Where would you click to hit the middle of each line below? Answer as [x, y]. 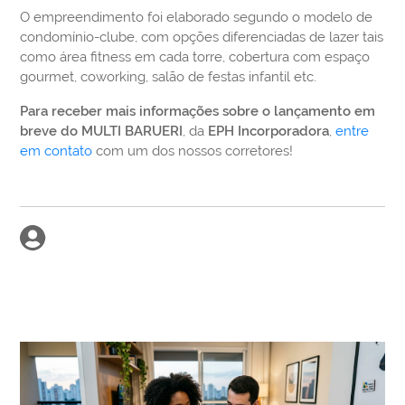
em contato [57, 151]
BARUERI [154, 132]
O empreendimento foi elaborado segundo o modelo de [197, 18]
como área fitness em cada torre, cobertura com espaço [195, 57]
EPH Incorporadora [269, 132]
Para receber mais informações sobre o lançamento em [198, 112]
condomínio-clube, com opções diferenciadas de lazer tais [202, 38]
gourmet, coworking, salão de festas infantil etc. [169, 77]
